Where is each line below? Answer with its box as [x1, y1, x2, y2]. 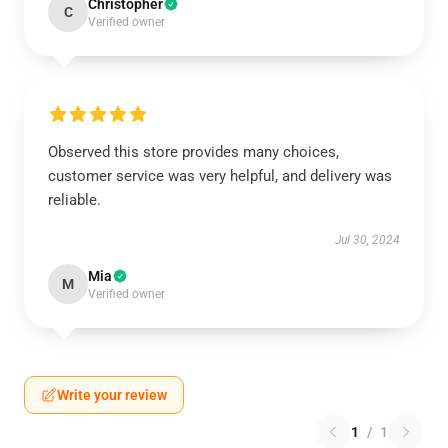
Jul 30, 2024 [335, 233, 400, 247]
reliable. [48, 191, 101, 209]
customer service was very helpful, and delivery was [48, 167, 392, 185]
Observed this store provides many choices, [48, 143, 339, 161]
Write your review [57, 387, 167, 403]
